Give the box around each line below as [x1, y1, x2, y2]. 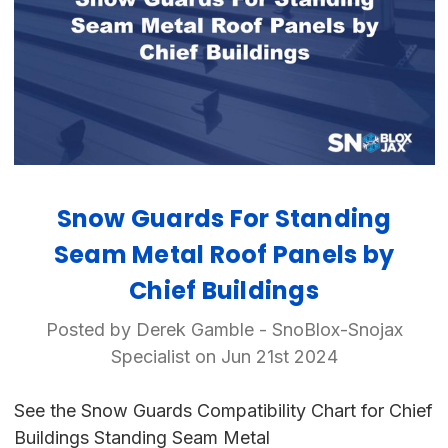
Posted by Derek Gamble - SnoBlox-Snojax [45, 318, 403, 340]
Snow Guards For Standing [56, 201, 392, 235]
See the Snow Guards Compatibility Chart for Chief [13, 399, 433, 421]
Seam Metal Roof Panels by [53, 237, 395, 271]
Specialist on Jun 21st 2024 [110, 345, 338, 367]
